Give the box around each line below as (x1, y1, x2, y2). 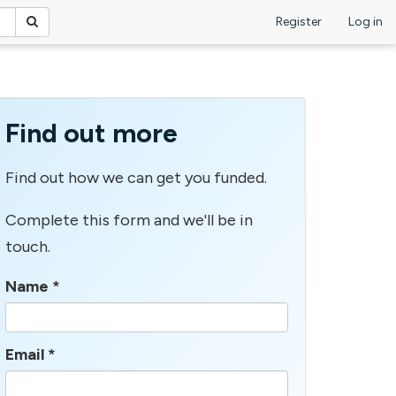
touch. (5, 236, 50, 256)
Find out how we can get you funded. (5, 167, 267, 187)
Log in (348, 14, 383, 29)
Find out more (5, 117, 178, 149)
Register (276, 14, 322, 29)
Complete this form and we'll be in (5, 209, 253, 230)
